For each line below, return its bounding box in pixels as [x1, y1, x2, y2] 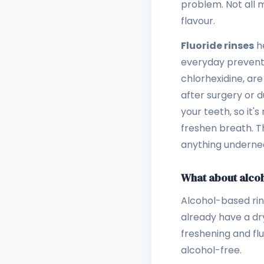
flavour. [181, 14, 215, 28]
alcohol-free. [181, 243, 242, 257]
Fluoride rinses [181, 38, 254, 52]
